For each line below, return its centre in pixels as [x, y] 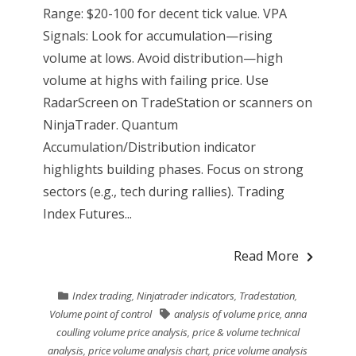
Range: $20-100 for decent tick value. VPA [164, 14]
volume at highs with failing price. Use [155, 80]
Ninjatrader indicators [186, 296]
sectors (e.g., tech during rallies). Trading [163, 192]
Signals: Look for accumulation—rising [157, 36]
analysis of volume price [226, 314]
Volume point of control [100, 314]
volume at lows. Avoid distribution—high [163, 58]
